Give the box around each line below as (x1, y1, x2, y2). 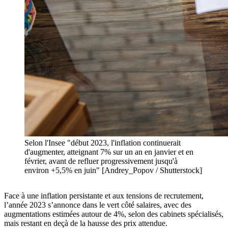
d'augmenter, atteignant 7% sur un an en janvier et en (24, 148, 193, 157)
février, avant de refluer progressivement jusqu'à (24, 157, 178, 166)
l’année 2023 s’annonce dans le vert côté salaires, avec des (4, 201, 191, 210)
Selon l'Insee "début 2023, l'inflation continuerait (24, 138, 181, 148)
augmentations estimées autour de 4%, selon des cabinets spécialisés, (4, 210, 223, 219)
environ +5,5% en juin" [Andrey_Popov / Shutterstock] (24, 166, 202, 175)
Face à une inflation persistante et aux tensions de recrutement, (4, 191, 204, 201)
